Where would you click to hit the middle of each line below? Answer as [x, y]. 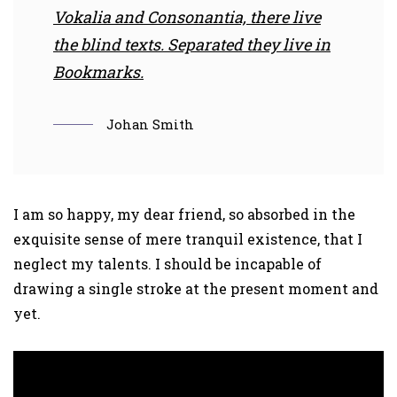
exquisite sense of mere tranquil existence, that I [188, 239]
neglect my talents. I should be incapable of [167, 264]
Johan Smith [150, 124]
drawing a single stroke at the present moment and [196, 289]
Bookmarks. [98, 72]
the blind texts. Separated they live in [192, 45]
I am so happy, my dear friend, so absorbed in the [184, 214]
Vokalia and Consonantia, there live [187, 17]
